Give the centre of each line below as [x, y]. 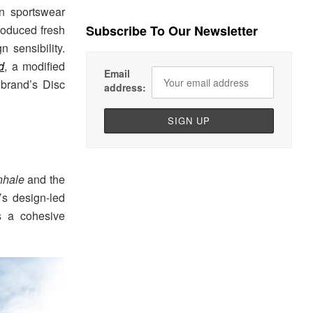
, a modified [35, 66]
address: [125, 88]
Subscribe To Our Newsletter [172, 31]
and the [45, 179]
